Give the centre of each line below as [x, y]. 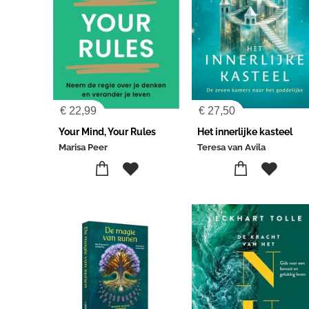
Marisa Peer [83, 147]
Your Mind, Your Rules [107, 132]
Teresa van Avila [232, 147]
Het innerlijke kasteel [245, 132]
